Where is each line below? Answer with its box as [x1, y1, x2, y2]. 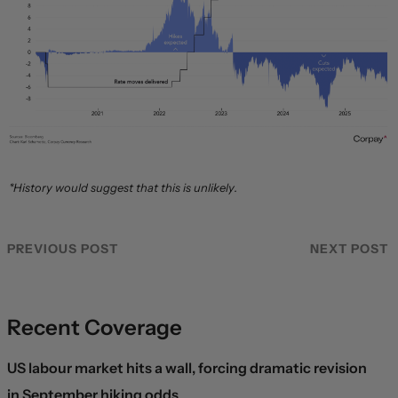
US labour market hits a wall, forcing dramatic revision [7, 358, 367, 377]
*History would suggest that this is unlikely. [9, 179, 237, 195]
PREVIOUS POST [7, 240, 118, 257]
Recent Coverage [7, 314, 182, 340]
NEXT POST [310, 240, 388, 257]
